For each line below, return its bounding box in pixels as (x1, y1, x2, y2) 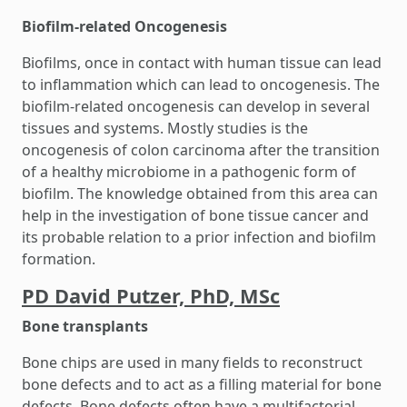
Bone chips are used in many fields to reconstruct (22, 352, 362, 372)
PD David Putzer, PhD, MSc (22, 283, 280, 309)
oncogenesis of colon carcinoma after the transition (22, 140, 380, 160)
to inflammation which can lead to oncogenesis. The (22, 74, 380, 94)
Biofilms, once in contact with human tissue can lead (22, 53, 382, 73)
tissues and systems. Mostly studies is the (22, 118, 308, 138)
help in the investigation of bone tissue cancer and (22, 205, 369, 225)
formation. (22, 249, 95, 269)
